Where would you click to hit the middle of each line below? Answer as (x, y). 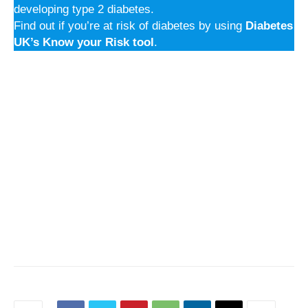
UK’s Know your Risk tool (84, 43)
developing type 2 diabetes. (84, 10)
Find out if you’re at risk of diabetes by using (130, 26)
